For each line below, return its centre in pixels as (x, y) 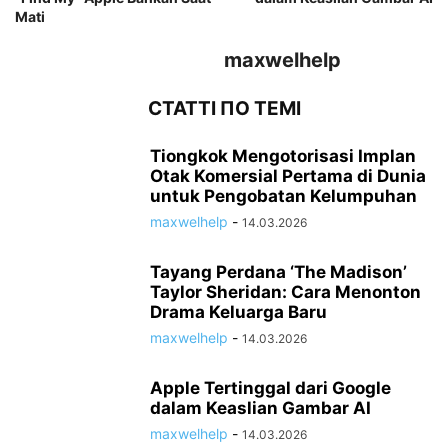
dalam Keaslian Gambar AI (260, 408)
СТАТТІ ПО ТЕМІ (224, 109)
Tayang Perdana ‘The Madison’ (278, 272)
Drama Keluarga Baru (238, 312)
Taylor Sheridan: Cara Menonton (285, 292)
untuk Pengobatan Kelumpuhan (283, 196)
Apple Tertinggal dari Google (270, 388)
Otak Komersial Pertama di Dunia (288, 176)
